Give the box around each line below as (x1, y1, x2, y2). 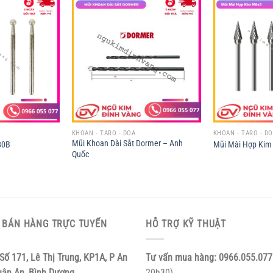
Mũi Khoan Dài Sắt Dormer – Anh (71, 138, 183, 149)
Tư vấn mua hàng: (146, 251, 219, 263)
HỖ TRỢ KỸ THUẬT (146, 218, 227, 230)
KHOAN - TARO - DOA (71, 129, 136, 137)
